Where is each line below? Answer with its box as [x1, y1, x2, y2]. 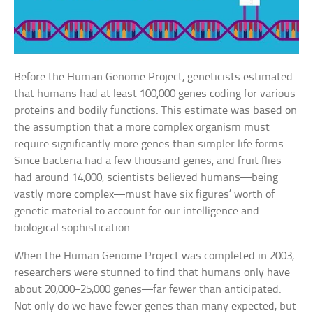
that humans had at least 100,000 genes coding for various [14, 88, 296, 101]
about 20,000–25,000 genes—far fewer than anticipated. [14, 284, 282, 296]
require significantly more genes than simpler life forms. [14, 138, 287, 151]
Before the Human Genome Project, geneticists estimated [14, 71, 293, 84]
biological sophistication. [14, 222, 133, 235]
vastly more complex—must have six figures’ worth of [14, 189, 275, 201]
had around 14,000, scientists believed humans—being [14, 172, 279, 184]
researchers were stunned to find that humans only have [14, 267, 291, 279]
